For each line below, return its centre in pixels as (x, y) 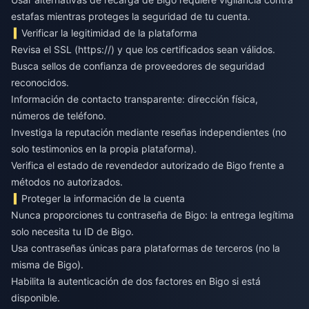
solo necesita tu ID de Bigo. (72, 231)
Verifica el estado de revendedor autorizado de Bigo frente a (148, 165)
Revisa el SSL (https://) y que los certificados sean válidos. (143, 49)
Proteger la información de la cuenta (103, 198)
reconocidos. (40, 82)
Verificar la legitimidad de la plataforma (110, 32)
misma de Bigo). (47, 264)
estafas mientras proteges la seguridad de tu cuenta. (131, 16)
